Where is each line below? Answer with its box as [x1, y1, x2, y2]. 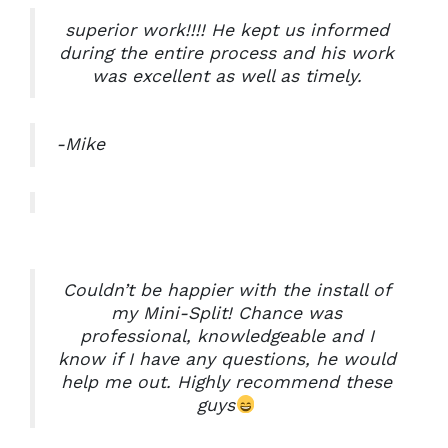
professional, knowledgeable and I [79, 326, 374, 347]
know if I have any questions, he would [57, 349, 396, 370]
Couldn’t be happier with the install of [62, 280, 391, 301]
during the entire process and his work [59, 42, 394, 63]
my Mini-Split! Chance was [111, 303, 342, 324]
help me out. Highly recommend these [61, 372, 392, 393]
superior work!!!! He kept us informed [64, 19, 389, 40]
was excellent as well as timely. [91, 65, 362, 86]
